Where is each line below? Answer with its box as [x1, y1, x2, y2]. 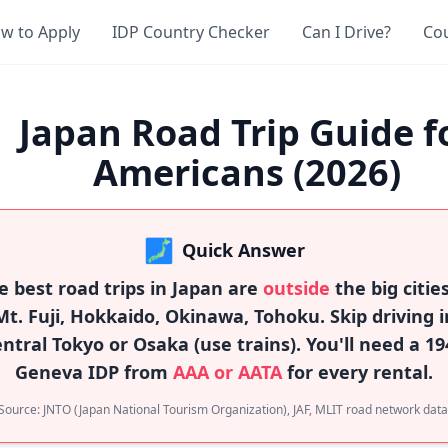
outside [262, 276, 330, 300]
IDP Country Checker [112, 21, 270, 43]
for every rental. [282, 360, 433, 384]
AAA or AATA [173, 360, 282, 384]
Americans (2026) [92, 148, 401, 197]
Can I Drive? [302, 21, 391, 43]
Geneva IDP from [15, 360, 173, 384]
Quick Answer [181, 238, 305, 262]
